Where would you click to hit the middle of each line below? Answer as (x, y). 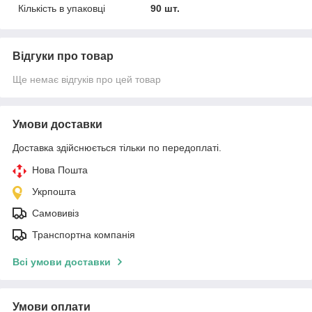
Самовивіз (55, 213)
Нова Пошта (60, 170)
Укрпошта (54, 191)
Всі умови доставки (62, 262)
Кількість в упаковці (62, 8)
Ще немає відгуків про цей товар (87, 79)
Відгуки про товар (63, 56)
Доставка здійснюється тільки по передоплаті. (117, 147)
